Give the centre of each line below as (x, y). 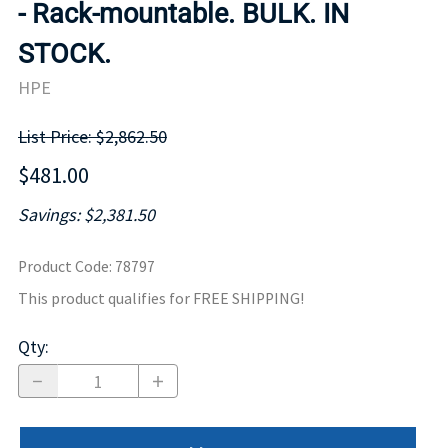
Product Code (63, 267)
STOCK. (64, 53)
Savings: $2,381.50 (86, 215)
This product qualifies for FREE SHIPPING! (161, 299)
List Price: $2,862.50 (92, 137)
